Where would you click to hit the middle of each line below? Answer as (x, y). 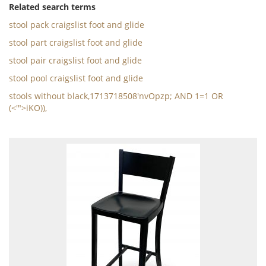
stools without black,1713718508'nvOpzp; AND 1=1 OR (116, 96)
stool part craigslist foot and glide (76, 42)
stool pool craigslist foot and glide (76, 78)
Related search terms (52, 7)
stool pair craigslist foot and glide (75, 60)
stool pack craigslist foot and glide (77, 25)
